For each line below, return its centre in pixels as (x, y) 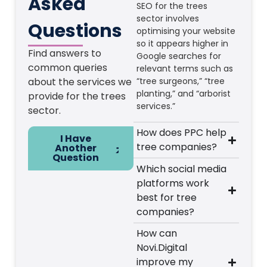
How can (157, 234)
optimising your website (186, 31)
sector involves (168, 19)
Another (76, 148)
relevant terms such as (185, 69)
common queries (67, 67)
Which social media (182, 169)
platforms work (173, 183)
